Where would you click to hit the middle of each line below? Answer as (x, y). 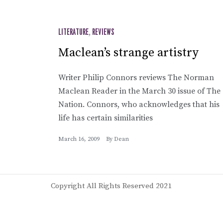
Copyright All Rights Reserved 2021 (111, 186)
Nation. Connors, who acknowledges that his (139, 104)
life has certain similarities (106, 118)
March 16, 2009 (79, 139)
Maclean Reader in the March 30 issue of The (139, 91)
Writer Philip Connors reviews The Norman (136, 77)
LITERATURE (73, 32)
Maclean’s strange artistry (128, 53)
